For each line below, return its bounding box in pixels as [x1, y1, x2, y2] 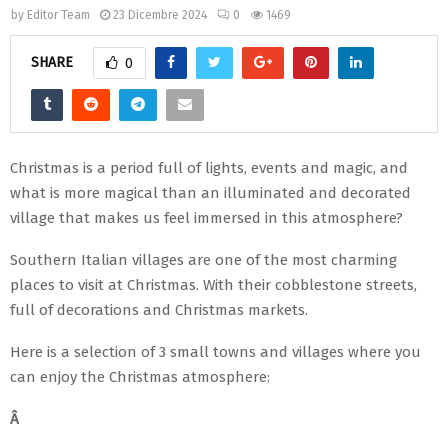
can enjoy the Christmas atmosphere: [10, 367, 270, 386]
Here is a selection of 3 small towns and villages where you [10, 342, 421, 361]
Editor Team [27, 8, 90, 22]
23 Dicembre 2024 [113, 8, 207, 22]
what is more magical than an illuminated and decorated [10, 183, 411, 202]
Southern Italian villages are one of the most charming [10, 250, 397, 269]
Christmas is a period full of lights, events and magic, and [10, 158, 408, 177]
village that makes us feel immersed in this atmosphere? [10, 208, 403, 227]
